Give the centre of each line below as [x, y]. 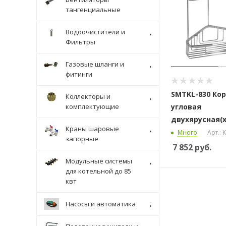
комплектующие [92, 106]
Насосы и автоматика [101, 204]
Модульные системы [99, 161]
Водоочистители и [95, 32]
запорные [82, 139]
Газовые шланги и [95, 64]
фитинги [79, 74]
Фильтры [80, 42]
